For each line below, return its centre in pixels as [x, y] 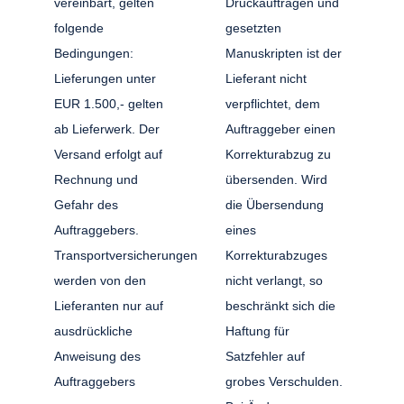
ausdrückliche [93, 331]
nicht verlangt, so [274, 280]
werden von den [101, 280]
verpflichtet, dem [272, 103]
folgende [79, 28]
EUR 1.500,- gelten [109, 103]
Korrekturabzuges [276, 255]
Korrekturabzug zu [278, 154]
